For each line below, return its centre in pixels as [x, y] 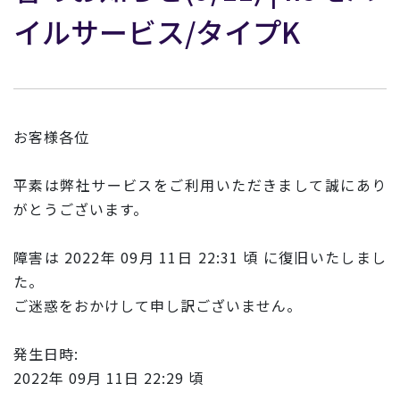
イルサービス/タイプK [157, 31]
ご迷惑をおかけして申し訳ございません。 [158, 305]
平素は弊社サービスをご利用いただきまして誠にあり [200, 184]
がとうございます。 [81, 208]
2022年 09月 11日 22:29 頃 [108, 377]
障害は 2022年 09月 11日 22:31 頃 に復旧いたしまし [200, 257]
